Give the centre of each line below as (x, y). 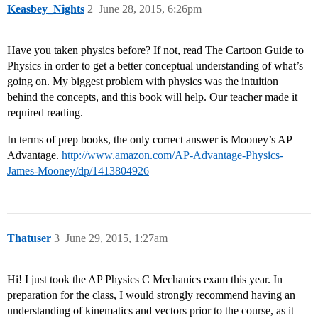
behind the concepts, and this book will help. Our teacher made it (152, 97)
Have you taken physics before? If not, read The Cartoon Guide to (155, 50)
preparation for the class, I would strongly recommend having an (151, 295)
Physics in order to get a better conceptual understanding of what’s (155, 66)
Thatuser (29, 238)
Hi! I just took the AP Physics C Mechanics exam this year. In (145, 280)
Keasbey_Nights (46, 9)
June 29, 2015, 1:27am (116, 238)
